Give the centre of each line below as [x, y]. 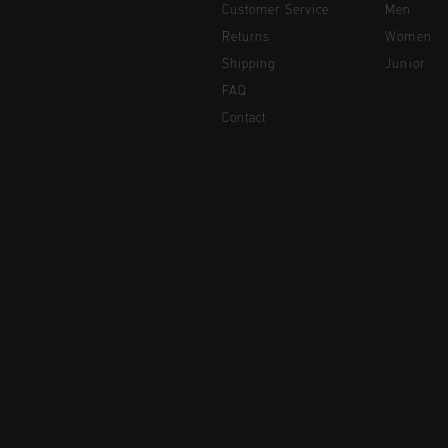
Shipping [249, 65]
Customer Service [276, 11]
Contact [244, 119]
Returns [246, 38]
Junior [405, 65]
